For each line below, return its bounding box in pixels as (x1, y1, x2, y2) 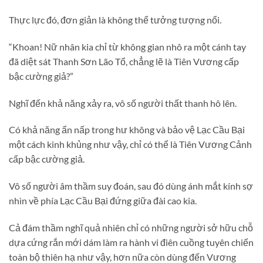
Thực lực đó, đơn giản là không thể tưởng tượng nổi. (9, 14, 221, 25)
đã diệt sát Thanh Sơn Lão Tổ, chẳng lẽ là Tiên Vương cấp (9, 55, 239, 67)
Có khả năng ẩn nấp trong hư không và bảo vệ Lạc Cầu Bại (9, 124, 245, 136)
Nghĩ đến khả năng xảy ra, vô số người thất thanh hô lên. (9, 97, 237, 109)
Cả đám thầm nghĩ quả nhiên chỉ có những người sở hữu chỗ (9, 221, 253, 233)
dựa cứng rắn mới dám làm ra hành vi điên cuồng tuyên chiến (9, 236, 254, 248)
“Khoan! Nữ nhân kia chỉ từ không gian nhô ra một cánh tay (9, 41, 246, 52)
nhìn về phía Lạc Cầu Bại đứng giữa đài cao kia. (9, 195, 197, 207)
